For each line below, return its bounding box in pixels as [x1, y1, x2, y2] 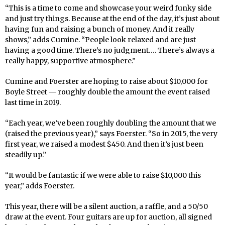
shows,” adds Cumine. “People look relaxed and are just [5, 35, 196, 44]
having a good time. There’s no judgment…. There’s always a [5, 45, 214, 55]
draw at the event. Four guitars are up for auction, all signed [5, 212, 212, 221]
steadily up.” [5, 150, 46, 159]
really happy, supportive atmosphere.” [5, 56, 136, 65]
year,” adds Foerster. [5, 181, 74, 190]
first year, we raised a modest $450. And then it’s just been [5, 139, 203, 149]
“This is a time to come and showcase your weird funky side [5, 3, 211, 13]
